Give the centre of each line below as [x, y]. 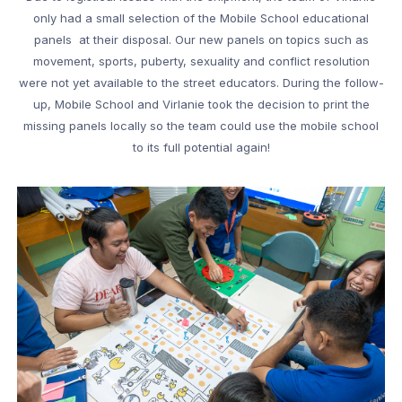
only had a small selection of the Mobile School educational [201, 18]
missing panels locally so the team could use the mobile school [201, 126]
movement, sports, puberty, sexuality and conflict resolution [201, 61]
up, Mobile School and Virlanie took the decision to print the [201, 105]
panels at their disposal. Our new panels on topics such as [201, 40]
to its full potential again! [201, 148]
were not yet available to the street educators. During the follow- [201, 83]
